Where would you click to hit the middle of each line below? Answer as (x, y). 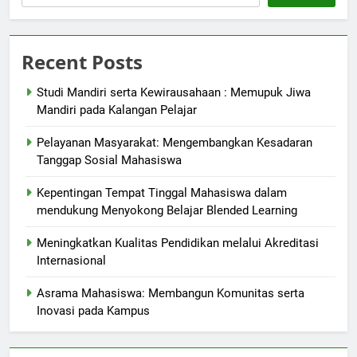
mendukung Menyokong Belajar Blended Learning (167, 211)
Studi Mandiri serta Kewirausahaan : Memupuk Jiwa (174, 93)
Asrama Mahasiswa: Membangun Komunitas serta (171, 294)
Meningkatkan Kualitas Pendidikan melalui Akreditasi (178, 243)
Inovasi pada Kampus (93, 311)
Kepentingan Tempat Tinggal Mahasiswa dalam (162, 193)
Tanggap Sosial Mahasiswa (109, 161)
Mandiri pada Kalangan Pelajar (117, 110)
